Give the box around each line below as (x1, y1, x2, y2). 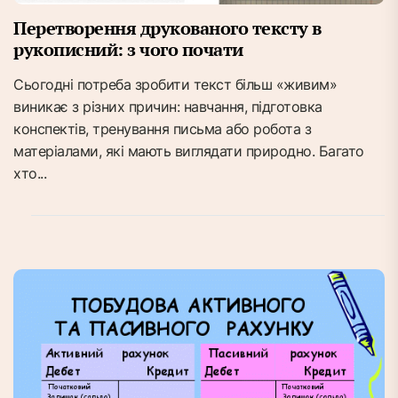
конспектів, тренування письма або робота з (13, 120, 311, 139)
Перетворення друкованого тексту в (13, 16, 322, 41)
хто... (13, 164, 46, 183)
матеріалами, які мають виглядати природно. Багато (13, 142, 364, 161)
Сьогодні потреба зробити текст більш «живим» (13, 76, 337, 94)
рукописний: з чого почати (13, 37, 243, 62)
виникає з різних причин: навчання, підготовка (13, 98, 322, 116)
